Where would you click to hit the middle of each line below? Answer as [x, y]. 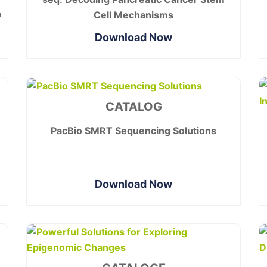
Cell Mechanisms [133, 15]
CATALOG [133, 107]
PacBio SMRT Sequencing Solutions [133, 131]
